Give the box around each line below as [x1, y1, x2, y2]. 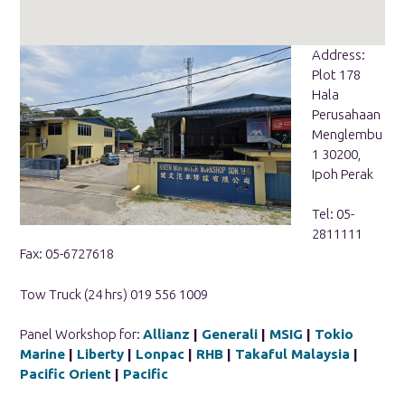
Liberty [77, 346, 124, 363]
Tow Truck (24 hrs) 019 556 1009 [20, 286, 208, 302]
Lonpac [136, 346, 184, 363]
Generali [202, 326, 258, 343]
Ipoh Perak [311, 165, 373, 182]
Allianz [143, 326, 190, 343]
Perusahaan [311, 106, 381, 122]
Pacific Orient [20, 366, 111, 382]
